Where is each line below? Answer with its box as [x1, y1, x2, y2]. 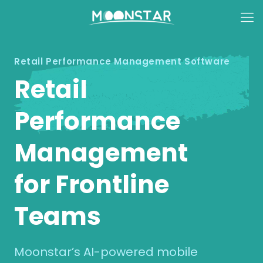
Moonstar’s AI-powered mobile [14, 244, 198, 260]
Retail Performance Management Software [14, 55, 230, 68]
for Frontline [14, 167, 169, 202]
